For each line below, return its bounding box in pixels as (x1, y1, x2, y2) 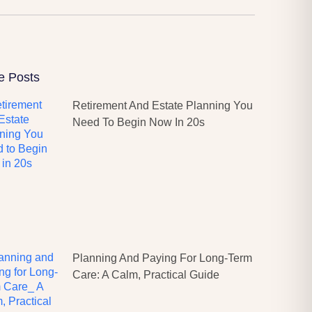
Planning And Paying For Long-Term (72, 252, 252, 265)
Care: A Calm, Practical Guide (72, 269, 219, 281)
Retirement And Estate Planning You (72, 100, 253, 111)
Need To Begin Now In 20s (72, 116, 205, 128)
